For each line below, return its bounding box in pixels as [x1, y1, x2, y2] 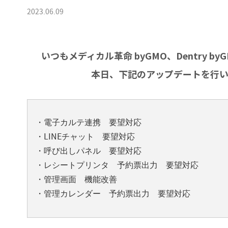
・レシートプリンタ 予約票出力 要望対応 [35, 160, 198, 170]
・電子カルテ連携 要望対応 [35, 118, 141, 128]
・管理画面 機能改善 [35, 175, 117, 185]
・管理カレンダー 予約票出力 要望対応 [35, 189, 190, 199]
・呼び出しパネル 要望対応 [35, 146, 141, 156]
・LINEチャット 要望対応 [35, 132, 135, 142]
